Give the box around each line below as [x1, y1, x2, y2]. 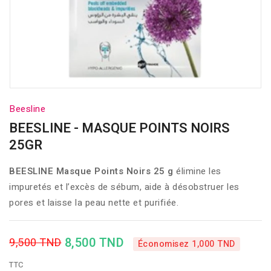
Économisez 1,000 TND [137, 237, 235, 250]
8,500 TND [64, 233, 127, 252]
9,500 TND [9, 235, 62, 251]
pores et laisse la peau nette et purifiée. [9, 196, 178, 209]
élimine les [173, 165, 221, 178]
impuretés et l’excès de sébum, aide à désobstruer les [9, 180, 240, 194]
